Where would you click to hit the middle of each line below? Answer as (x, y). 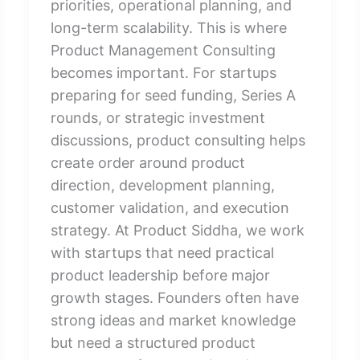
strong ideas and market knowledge (173, 320)
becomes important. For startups (163, 72)
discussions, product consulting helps (178, 140)
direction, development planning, (162, 185)
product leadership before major (160, 275)
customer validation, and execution (170, 207)
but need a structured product (153, 342)
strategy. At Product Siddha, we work (177, 230)
